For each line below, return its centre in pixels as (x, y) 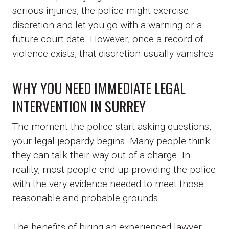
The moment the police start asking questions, (112, 127)
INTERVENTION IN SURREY (79, 107)
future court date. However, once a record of (108, 39)
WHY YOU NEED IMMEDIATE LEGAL (99, 88)
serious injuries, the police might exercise (100, 10)
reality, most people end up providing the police (114, 170)
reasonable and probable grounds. (86, 198)
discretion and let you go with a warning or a (107, 25)
